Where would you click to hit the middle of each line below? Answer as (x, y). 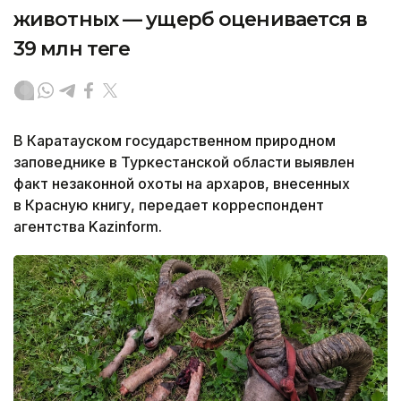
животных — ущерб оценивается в (191, 19)
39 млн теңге (72, 48)
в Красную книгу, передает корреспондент (169, 205)
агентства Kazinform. (88, 226)
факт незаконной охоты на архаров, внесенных (182, 183)
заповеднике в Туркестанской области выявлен (184, 162)
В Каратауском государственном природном (175, 140)
